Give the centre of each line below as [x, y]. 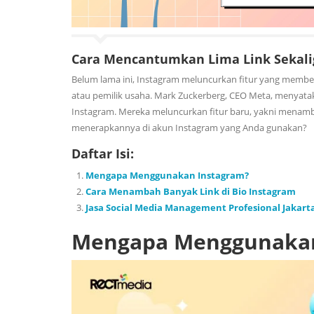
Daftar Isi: [103, 154]
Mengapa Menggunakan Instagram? [167, 176]
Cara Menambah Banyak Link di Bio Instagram [191, 192]
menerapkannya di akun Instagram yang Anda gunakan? [190, 128]
